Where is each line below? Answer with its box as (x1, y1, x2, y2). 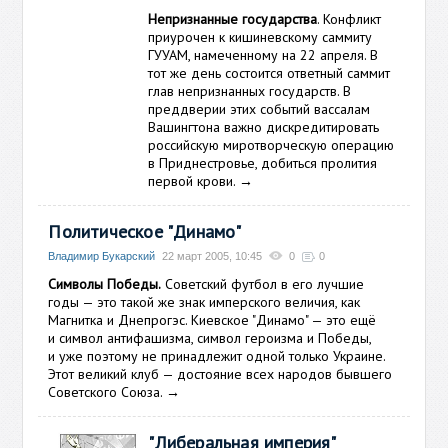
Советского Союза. (48, 383, 167, 401)
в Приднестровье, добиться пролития (148, 154, 378, 172)
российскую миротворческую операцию (148, 136, 395, 154)
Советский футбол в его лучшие (161, 275, 365, 293)
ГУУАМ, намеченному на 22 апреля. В (148, 46, 379, 64)
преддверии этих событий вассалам (148, 100, 371, 118)
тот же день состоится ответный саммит (148, 64, 391, 82)
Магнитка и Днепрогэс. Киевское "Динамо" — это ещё (48, 311, 377, 329)
